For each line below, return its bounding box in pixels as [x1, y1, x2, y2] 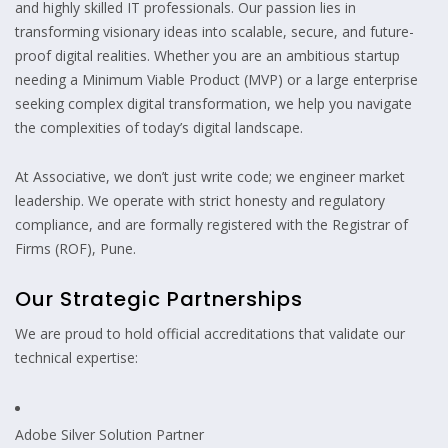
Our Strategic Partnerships [15, 284, 303, 313]
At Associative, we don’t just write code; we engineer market [15, 166, 405, 186]
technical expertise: [15, 347, 138, 367]
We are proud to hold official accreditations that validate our [15, 323, 405, 343]
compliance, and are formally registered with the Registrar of [15, 214, 408, 234]
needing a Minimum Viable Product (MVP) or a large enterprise [15, 69, 418, 89]
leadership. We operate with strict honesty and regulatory [15, 190, 385, 210]
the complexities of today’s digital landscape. [15, 117, 303, 137]
